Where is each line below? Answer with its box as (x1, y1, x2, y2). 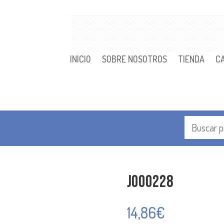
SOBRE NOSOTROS (102, 53, 167, 64)
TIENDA (178, 53, 205, 64)
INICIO (70, 53, 91, 64)
